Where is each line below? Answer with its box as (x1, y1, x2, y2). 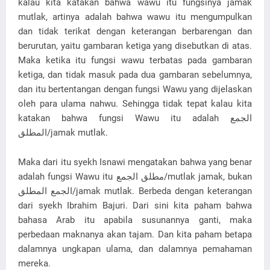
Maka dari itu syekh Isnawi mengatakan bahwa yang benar (18, 157, 252, 168)
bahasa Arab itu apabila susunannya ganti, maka (18, 215, 252, 226)
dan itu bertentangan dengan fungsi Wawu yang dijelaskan (18, 84, 252, 95)
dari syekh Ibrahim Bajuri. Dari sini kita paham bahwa (18, 200, 252, 212)
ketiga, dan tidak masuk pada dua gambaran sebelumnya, (18, 69, 252, 81)
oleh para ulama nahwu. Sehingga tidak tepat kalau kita (18, 98, 252, 110)
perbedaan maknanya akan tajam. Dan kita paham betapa (18, 229, 252, 240)
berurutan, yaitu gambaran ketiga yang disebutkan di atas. (18, 40, 252, 52)
